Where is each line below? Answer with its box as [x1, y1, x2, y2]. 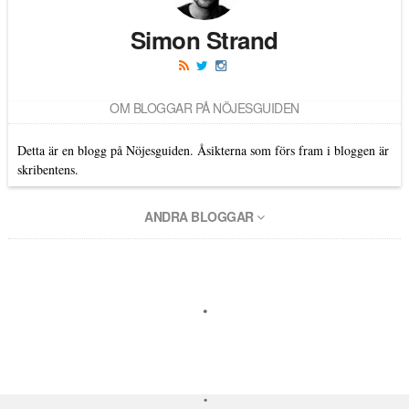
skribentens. [16, 160, 79, 178]
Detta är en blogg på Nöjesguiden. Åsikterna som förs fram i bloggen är [16, 141, 389, 159]
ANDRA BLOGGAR [144, 206, 257, 225]
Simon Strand [130, 22, 278, 57]
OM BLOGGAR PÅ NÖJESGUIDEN [110, 98, 299, 117]
